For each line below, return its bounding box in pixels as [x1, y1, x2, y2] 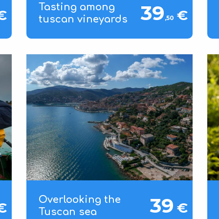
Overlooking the [38, 194, 121, 206]
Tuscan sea [38, 206, 97, 218]
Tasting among [38, 1, 115, 13]
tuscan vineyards [38, 13, 128, 25]
